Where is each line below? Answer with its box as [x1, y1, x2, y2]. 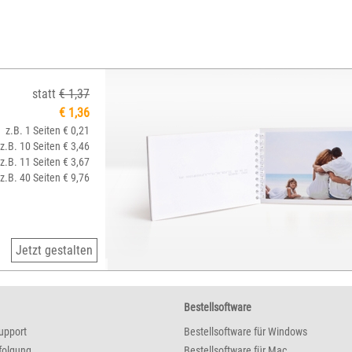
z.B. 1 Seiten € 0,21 [5, 124, 90, 137]
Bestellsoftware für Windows [184, 325, 307, 338]
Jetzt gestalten [16, 243, 93, 258]
